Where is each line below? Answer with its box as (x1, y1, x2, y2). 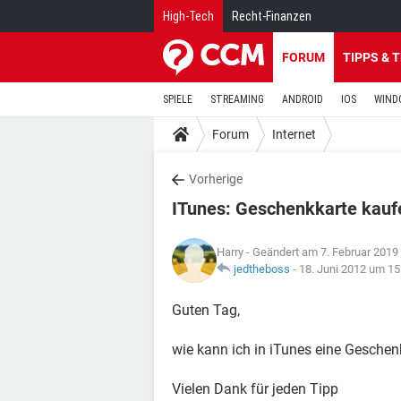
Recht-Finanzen (232, 9, 311, 23)
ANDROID (282, 93, 323, 106)
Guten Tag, (172, 302, 240, 319)
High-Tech (163, 9, 214, 23)
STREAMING (210, 93, 264, 106)
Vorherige (189, 172, 243, 186)
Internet (272, 126, 316, 141)
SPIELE (163, 93, 192, 106)
